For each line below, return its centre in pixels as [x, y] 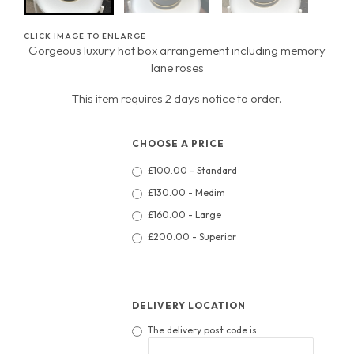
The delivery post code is [203, 330]
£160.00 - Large [185, 215]
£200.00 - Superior [192, 237]
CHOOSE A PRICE [179, 144]
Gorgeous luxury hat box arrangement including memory [177, 51]
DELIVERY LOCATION [189, 306]
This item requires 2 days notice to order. [177, 98]
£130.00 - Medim [187, 193]
